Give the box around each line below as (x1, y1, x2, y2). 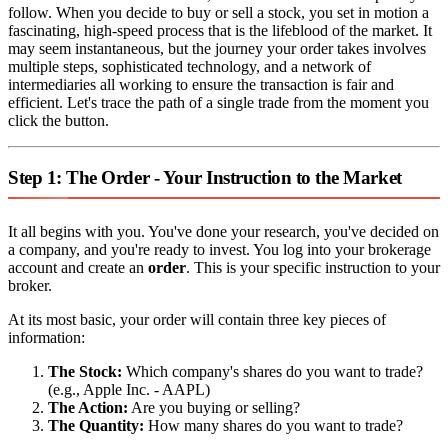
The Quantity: (48, 416, 144, 434)
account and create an (8, 258, 148, 276)
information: (8, 328, 85, 346)
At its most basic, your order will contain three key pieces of (8, 310, 386, 328)
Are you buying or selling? (128, 398, 300, 416)
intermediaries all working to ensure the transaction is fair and (8, 75, 394, 93)
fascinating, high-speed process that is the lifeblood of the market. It (8, 21, 432, 39)
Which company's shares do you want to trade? (122, 362, 423, 380)
